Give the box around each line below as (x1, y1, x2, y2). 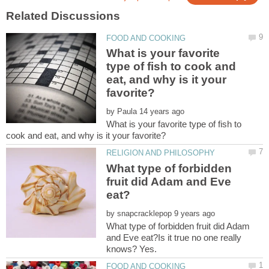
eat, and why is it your (106, 73, 227, 86)
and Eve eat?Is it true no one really (106, 232, 242, 243)
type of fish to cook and (106, 60, 237, 73)
